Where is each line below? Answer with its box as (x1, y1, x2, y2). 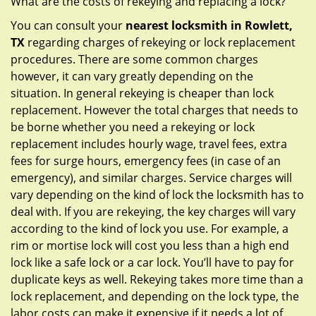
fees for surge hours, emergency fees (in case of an (11, 153, 281, 169)
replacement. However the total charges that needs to (11, 102, 298, 118)
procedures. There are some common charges (11, 51, 258, 67)
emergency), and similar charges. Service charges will (11, 170, 292, 186)
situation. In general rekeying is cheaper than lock (11, 85, 274, 101)
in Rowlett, (231, 18, 293, 33)
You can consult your (11, 18, 126, 33)
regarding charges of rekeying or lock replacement (25, 35, 296, 50)
